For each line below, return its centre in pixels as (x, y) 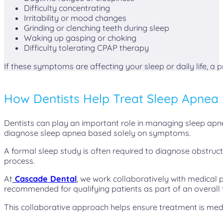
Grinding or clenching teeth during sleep (97, 28)
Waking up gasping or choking (80, 38)
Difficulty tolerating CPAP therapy (86, 48)
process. (19, 161)
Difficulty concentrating (67, 8)
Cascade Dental (45, 179)
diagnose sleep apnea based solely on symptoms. (97, 133)
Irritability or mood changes (75, 18)
